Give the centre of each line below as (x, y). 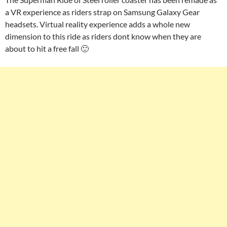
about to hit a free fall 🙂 (47, 48)
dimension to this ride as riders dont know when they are (103, 36)
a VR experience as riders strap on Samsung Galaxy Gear (102, 12)
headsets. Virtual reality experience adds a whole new (98, 24)
